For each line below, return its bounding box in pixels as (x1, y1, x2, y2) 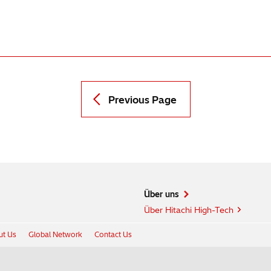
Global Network (28, 230, 82, 239)
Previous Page (108, 94, 177, 106)
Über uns (143, 189, 179, 199)
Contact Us (94, 230, 132, 239)
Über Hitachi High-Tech (143, 205, 233, 215)
